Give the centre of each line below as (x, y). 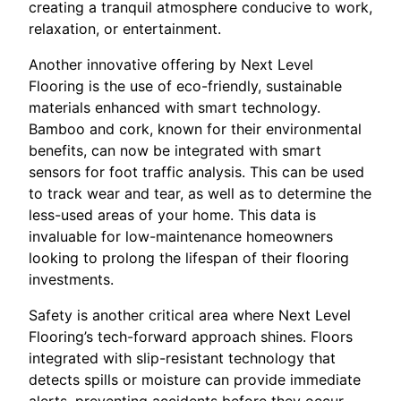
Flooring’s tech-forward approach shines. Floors (191, 336)
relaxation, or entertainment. (125, 28)
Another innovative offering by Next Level (171, 64)
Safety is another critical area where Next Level (190, 315)
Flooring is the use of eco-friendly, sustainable (185, 85)
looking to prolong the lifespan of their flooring (189, 257)
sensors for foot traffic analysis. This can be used (196, 171)
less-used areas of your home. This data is (172, 214)
